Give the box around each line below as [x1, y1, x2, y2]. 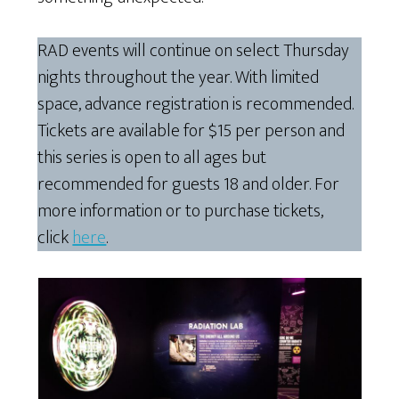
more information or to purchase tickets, [37, 195, 324, 226]
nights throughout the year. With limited [37, 61, 320, 93]
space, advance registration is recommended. [37, 88, 354, 119]
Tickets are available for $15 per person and [37, 115, 346, 146]
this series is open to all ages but [37, 142, 267, 173]
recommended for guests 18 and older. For [37, 168, 340, 199]
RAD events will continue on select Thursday [37, 35, 350, 66]
